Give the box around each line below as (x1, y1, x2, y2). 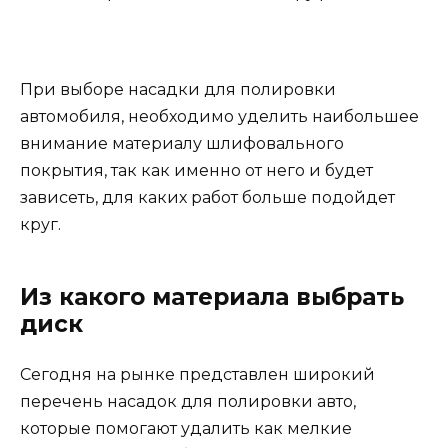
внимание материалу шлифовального (20, 134, 344, 154)
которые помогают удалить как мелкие (20, 419, 352, 439)
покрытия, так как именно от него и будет (20, 161, 373, 181)
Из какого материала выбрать (20, 283, 404, 312)
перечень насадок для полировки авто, (20, 392, 356, 412)
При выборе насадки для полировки (20, 80, 336, 100)
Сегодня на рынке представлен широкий (20, 365, 375, 385)
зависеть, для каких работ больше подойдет (20, 188, 395, 208)
